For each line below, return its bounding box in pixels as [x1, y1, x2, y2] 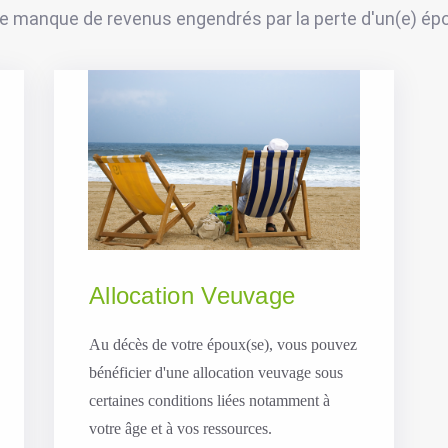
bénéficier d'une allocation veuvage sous [88, 363, 343, 381]
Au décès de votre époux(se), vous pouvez [88, 335, 357, 353]
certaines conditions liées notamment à [88, 391, 330, 409]
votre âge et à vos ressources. [88, 419, 272, 437]
